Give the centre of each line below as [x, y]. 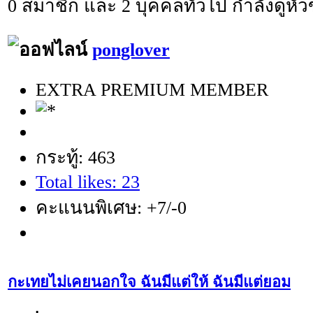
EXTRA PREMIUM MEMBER [152, 89]
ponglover [131, 50]
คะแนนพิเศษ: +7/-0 [111, 208]
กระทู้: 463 [75, 157]
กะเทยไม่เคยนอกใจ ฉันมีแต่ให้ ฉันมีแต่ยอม [149, 282]
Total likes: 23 [88, 182]
